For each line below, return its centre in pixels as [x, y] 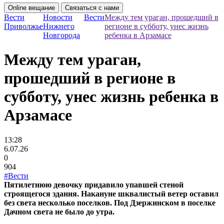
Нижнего [59, 26]
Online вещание [31, 8]
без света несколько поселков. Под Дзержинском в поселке [110, 202]
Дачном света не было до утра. [59, 211]
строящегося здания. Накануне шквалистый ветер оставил [111, 193]
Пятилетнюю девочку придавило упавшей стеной [94, 184]
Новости [58, 17]
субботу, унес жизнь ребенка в [111, 97]
